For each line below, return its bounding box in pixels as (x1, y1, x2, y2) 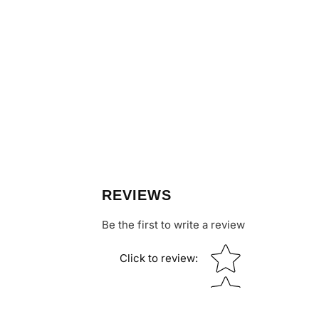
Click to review (120, 251, 195, 265)
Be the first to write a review (102, 217, 245, 231)
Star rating (206, 244, 258, 258)
